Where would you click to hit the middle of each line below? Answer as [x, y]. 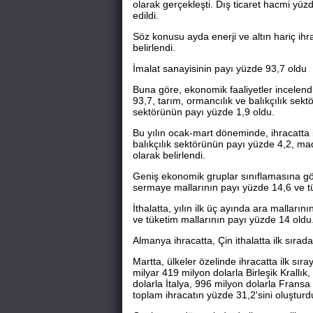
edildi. [145, 15]
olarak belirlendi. [169, 155]
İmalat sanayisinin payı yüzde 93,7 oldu [219, 68]
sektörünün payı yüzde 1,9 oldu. [203, 112]
